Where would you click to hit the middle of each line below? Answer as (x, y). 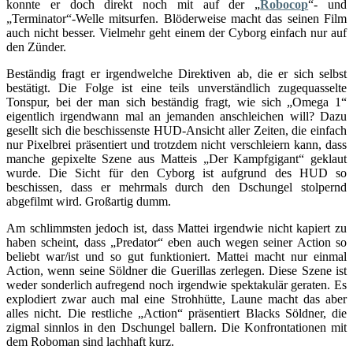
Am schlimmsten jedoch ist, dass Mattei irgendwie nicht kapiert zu (176, 229)
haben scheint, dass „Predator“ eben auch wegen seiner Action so (176, 243)
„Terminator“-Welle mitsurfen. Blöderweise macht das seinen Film (176, 19)
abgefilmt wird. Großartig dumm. (89, 202)
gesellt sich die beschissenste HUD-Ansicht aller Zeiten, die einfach (176, 131)
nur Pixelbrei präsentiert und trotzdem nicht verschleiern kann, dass (176, 145)
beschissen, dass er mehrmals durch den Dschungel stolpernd (176, 188)
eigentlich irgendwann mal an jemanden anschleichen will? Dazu (176, 117)
